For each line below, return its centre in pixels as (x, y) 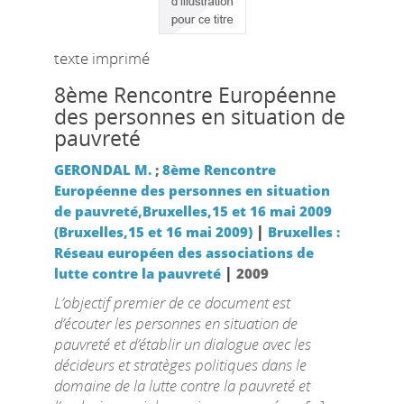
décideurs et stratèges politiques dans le (180, 365)
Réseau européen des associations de (184, 252)
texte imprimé (101, 58)
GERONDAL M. (102, 170)
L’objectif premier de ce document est (172, 303)
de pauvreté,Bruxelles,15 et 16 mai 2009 (193, 211)
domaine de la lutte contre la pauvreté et (182, 386)
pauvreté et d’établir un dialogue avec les (182, 344)
